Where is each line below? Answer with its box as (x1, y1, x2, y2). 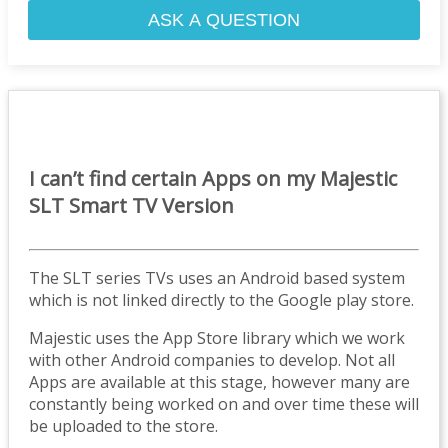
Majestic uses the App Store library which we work (29, 326, 405, 349)
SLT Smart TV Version (29, 191, 234, 219)
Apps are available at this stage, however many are (29, 370, 410, 393)
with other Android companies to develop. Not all (29, 348, 395, 371)
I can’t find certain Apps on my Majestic (29, 164, 397, 192)
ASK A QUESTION (148, 9, 300, 30)
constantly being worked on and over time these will (29, 392, 419, 415)
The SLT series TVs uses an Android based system (29, 266, 405, 289)
